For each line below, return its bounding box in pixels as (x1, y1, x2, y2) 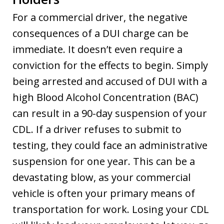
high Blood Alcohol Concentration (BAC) (12, 90, 198, 104)
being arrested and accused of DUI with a (12, 74, 207, 88)
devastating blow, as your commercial (12, 170, 190, 184)
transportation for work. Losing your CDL (12, 202, 209, 216)
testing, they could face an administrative (12, 138, 207, 152)
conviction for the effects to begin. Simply (12, 58, 208, 72)
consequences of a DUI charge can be (12, 26, 188, 40)
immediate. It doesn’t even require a (12, 42, 182, 56)
